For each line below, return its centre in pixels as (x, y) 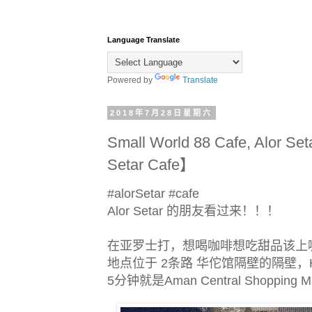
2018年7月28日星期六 (162, 113)
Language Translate (143, 40)
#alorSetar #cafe (155, 193)
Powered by (131, 80)
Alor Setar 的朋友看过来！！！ (193, 211)
